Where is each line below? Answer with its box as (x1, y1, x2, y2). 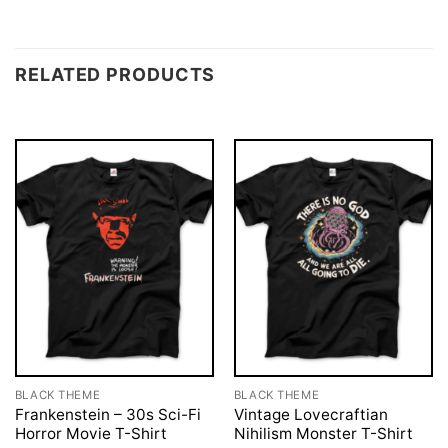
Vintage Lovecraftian (233, 404, 388, 424)
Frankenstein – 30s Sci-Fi (14, 404, 201, 424)
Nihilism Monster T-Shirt (233, 423, 413, 443)
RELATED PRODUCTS (15, 63, 216, 85)
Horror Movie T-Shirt (14, 423, 167, 443)
